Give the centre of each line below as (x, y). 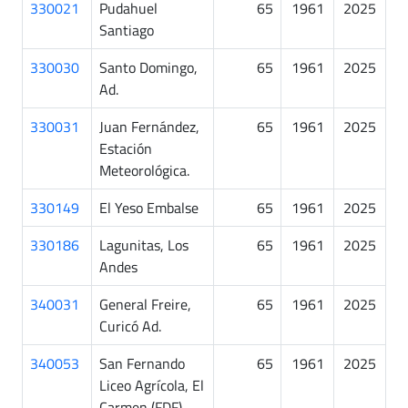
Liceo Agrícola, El (152, 385)
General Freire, (145, 304)
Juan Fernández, (149, 126)
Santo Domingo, (148, 67)
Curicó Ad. (130, 326)
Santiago (127, 30)
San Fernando (142, 363)
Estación (126, 148)
